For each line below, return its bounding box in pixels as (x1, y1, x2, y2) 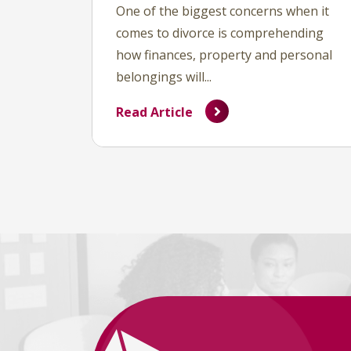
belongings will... (116, 68, 212, 85)
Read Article (116, 103, 193, 121)
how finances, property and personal (116, 46, 332, 63)
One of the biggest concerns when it (116, 2, 329, 20)
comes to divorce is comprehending (116, 24, 324, 42)
